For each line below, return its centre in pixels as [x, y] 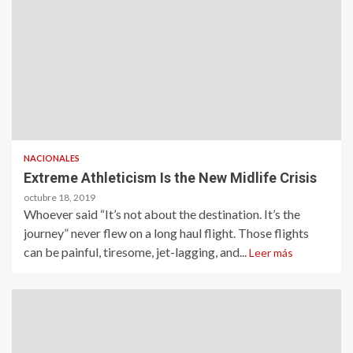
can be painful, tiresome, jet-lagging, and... [136, 251]
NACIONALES [52, 158]
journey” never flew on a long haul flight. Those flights [166, 232]
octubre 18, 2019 [59, 197]
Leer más [271, 252]
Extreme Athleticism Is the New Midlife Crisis [170, 177]
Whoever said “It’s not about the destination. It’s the [162, 214]
